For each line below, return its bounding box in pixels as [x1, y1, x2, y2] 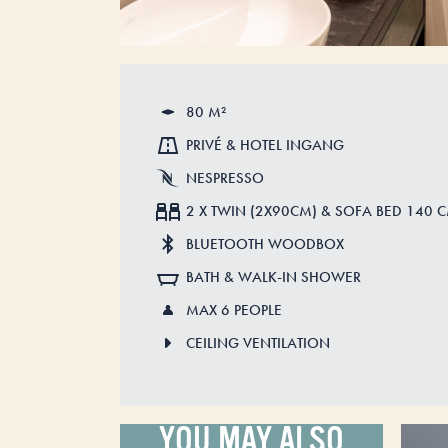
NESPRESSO [186, 168, 264, 188]
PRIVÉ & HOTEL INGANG [186, 135, 344, 155]
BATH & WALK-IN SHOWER [186, 267, 361, 287]
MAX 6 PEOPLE [186, 300, 282, 320]
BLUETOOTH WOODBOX [186, 234, 344, 254]
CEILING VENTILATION [186, 333, 330, 353]
